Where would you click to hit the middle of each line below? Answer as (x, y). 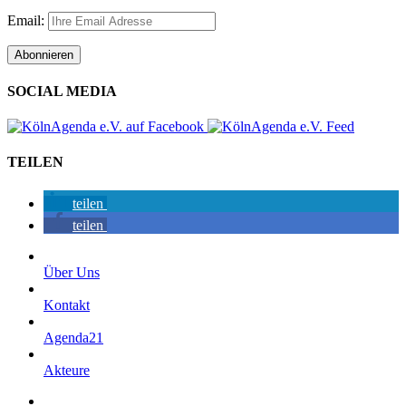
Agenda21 (73, 337)
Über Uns (72, 272)
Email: (28, 20)
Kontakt (67, 304)
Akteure (67, 370)
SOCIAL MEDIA (62, 91)
